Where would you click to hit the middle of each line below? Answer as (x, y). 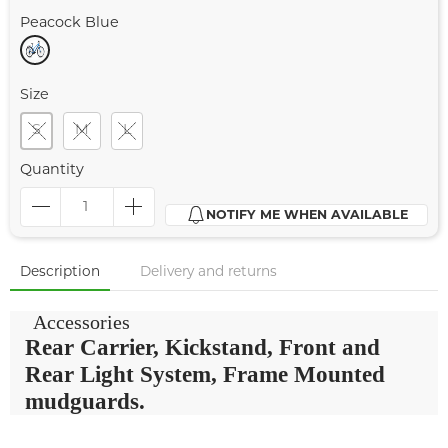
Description (60, 273)
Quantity (52, 171)
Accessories (82, 322)
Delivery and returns (208, 273)
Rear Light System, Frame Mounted (205, 374)
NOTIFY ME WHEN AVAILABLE (306, 215)
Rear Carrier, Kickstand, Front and (202, 347)
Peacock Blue (69, 24)
